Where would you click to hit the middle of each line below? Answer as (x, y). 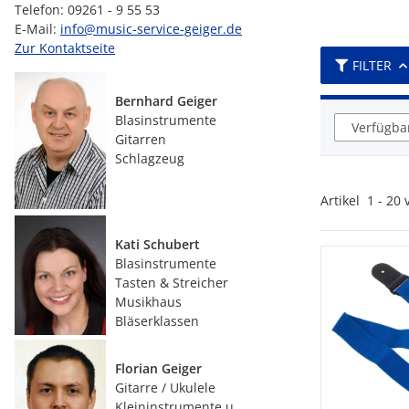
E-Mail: (37, 29)
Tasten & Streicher (172, 283)
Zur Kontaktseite (65, 48)
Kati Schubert (157, 244)
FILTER (372, 65)
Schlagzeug (150, 158)
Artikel (344, 200)
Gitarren (141, 139)
